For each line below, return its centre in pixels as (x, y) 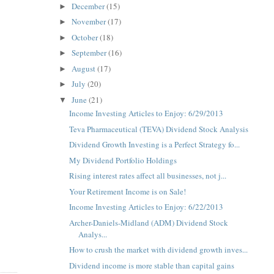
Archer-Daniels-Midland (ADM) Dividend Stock (149, 222)
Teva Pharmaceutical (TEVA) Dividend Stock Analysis (159, 129)
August (85, 68)
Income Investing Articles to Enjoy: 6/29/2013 (146, 113)
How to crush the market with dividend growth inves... (159, 250)
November (90, 22)
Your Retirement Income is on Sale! (128, 191)
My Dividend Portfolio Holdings (123, 160)
